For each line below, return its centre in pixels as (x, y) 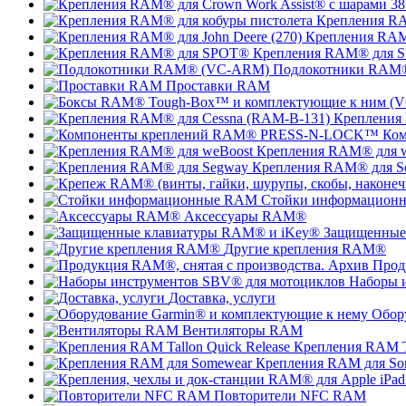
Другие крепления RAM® (305, 249)
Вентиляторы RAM (242, 330)
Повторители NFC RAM (290, 396)
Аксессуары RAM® (245, 216)
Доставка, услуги (222, 298)
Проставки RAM (218, 86)
